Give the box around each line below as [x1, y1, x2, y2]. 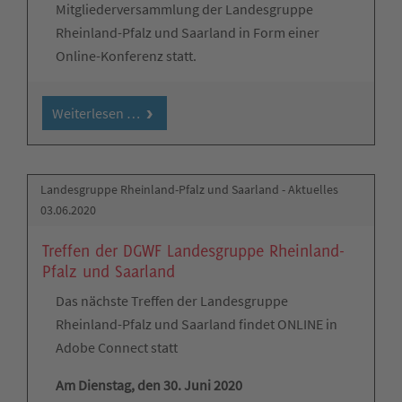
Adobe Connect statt [56, 338, 178, 357]
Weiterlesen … [51, 103, 140, 122]
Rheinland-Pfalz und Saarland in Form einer [56, 22, 319, 41]
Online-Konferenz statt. [56, 46, 197, 65]
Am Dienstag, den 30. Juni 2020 [56, 376, 242, 395]
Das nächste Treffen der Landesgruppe [56, 292, 288, 310]
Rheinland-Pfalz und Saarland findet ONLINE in [56, 315, 337, 334]
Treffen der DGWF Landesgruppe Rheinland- [42, 240, 345, 261]
